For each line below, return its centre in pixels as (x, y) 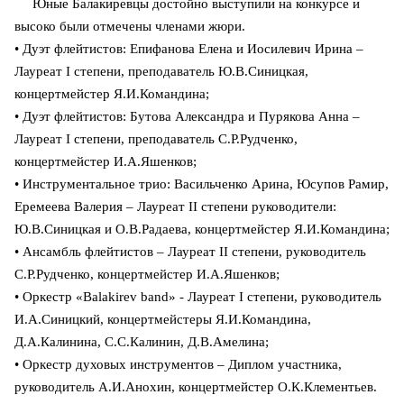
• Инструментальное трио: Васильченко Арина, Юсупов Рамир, (202, 184)
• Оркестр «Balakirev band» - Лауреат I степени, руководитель (198, 296)
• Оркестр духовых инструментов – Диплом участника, (178, 364)
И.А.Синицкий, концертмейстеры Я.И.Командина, (163, 319)
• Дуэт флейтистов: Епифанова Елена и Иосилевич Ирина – (189, 48)
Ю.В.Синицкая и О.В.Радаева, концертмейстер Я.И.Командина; (202, 229)
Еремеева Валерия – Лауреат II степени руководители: (175, 206)
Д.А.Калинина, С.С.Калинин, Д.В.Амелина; (142, 341)
